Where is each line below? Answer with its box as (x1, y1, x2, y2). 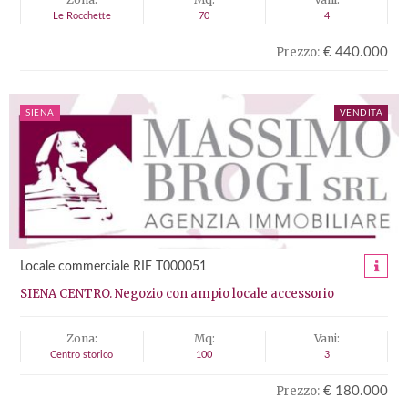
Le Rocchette (52, 11, 111, 21)
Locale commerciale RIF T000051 (20, 260, 207, 273)
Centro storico (50, 350, 114, 360)
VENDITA (339, 108, 382, 117)
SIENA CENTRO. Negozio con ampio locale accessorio (20, 286, 334, 301)
